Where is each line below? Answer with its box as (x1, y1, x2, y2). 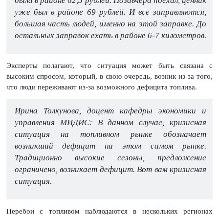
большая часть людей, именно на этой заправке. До (14, 19, 207, 28)
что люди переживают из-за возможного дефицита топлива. (6, 83, 197, 91)
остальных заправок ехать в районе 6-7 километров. (14, 30, 206, 40)
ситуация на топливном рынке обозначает (14, 129, 207, 139)
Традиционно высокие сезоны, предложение (14, 153, 207, 162)
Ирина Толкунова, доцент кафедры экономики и (14, 106, 207, 115)
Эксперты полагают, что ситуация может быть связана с (6, 62, 213, 70)
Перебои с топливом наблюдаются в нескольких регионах (6, 207, 213, 216)
